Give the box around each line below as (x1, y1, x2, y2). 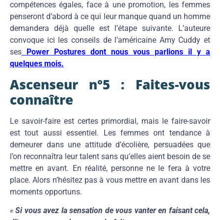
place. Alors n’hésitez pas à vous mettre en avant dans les (10, 175, 210, 185)
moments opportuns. (10, 187, 82, 196)
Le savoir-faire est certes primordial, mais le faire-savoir (10, 116, 210, 126)
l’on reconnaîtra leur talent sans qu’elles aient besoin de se (10, 151, 210, 161)
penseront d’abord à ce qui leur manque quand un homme (10, 12, 210, 22)
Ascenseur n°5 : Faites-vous (10, 75, 210, 93)
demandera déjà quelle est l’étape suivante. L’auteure (10, 24, 210, 33)
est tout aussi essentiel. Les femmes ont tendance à (10, 128, 210, 137)
